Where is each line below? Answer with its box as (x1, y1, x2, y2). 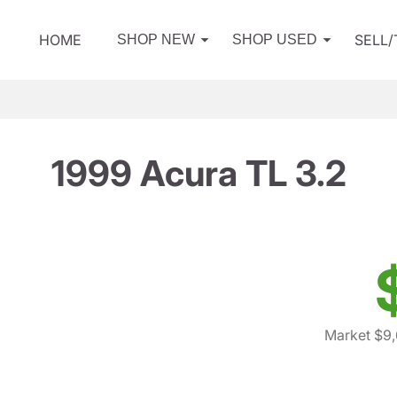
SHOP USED (232, 32, 317, 47)
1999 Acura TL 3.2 (51, 152, 346, 195)
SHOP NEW (117, 32, 195, 47)
